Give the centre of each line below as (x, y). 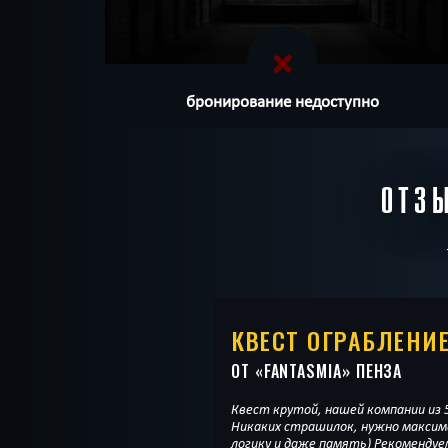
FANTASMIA (302, 371)
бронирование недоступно (282, 100)
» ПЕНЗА (372, 371)
